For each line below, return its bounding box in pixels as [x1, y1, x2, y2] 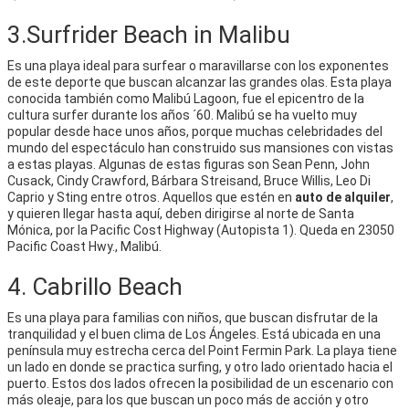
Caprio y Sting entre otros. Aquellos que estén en [7, 189, 295, 204]
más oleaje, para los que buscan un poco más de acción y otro [7, 392, 369, 407]
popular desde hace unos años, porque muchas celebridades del [7, 123, 383, 139]
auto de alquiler [295, 189, 391, 204]
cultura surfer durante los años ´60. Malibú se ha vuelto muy [7, 107, 357, 122]
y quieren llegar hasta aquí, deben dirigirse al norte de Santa [7, 205, 354, 221]
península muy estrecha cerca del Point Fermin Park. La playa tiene [7, 342, 397, 358]
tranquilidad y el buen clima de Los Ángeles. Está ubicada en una [7, 326, 381, 341]
